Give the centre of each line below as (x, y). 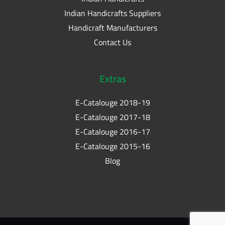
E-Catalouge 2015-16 (113, 146)
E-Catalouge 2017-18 (113, 117)
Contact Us (113, 42)
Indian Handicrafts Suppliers (113, 13)
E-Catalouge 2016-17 (113, 131)
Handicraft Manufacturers (113, 27)
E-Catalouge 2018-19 (113, 102)
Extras (113, 78)
